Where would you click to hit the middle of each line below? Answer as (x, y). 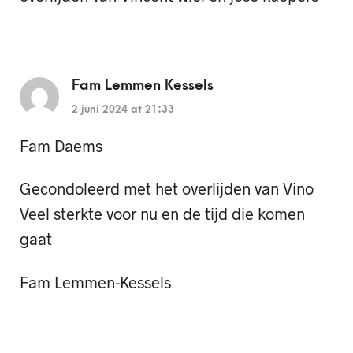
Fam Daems (61, 146)
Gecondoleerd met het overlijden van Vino (167, 189)
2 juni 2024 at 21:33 (123, 110)
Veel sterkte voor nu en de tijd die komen (162, 214)
